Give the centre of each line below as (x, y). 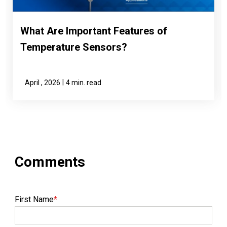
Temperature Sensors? (74, 47)
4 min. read (84, 82)
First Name (34, 199)
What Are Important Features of (94, 31)
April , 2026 (43, 82)
